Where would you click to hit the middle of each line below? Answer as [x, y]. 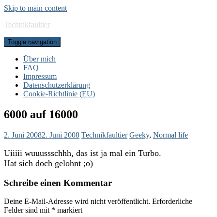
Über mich [39, 59]
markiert [69, 210]
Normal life [170, 135]
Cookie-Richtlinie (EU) [59, 94]
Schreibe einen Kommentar [58, 183]
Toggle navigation [32, 42]
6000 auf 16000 [41, 114]
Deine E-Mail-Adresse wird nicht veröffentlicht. [77, 201]
